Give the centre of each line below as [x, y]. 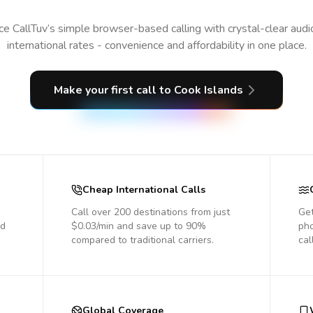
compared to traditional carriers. [143, 240]
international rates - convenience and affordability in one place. [156, 45]
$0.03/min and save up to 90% [139, 226]
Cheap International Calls [144, 190]
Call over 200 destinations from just [151, 212]
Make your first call [106, 90]
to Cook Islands [201, 90]
